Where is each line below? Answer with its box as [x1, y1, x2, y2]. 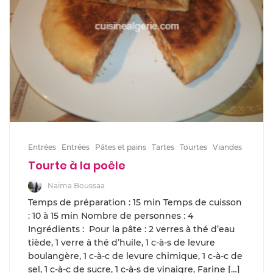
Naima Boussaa [48, 180, 105, 190]
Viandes [213, 142, 242, 152]
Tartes [152, 142, 174, 152]
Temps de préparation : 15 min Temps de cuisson [28, 197, 242, 208]
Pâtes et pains [95, 142, 146, 152]
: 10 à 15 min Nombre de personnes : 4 [28, 210, 193, 222]
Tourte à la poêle [28, 157, 126, 173]
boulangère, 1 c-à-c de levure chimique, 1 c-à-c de [28, 250, 243, 262]
